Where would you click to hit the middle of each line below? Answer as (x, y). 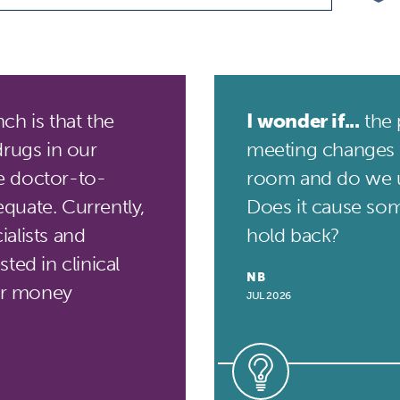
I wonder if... (303, 121)
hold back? (293, 235)
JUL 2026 (269, 296)
